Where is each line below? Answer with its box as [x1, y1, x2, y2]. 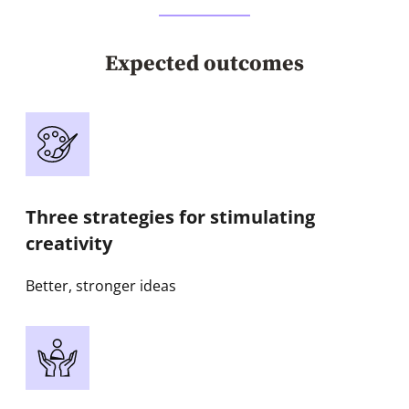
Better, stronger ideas [26, 276, 176, 297]
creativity [26, 230, 112, 256]
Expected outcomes [105, 50, 304, 79]
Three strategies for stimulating [26, 204, 315, 229]
